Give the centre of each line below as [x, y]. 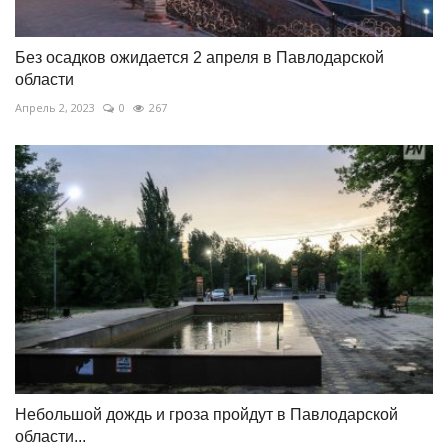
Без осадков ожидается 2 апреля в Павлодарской [199, 58]
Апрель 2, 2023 [55, 108]
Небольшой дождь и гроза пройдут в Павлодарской [206, 415]
